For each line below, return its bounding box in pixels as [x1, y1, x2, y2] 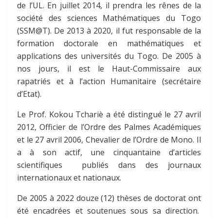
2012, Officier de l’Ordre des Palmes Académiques [17, 122, 201, 133]
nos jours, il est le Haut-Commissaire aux [17, 63, 201, 74]
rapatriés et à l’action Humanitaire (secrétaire [17, 76, 201, 87]
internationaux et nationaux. [17, 172, 121, 183]
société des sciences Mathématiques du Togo [17, 13, 201, 24]
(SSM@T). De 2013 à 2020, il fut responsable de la [17, 25, 201, 36]
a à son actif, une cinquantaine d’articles [17, 147, 201, 158]
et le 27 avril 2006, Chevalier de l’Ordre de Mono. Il [17, 134, 201, 145]
